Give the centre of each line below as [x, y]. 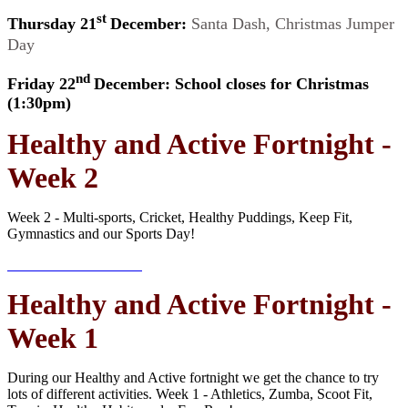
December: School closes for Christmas [231, 84]
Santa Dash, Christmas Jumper [293, 24]
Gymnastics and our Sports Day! [101, 234]
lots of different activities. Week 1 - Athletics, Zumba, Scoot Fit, [190, 394]
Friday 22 [41, 84]
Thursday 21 [52, 24]
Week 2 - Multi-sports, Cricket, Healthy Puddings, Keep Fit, [180, 218]
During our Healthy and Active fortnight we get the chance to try [193, 378]
